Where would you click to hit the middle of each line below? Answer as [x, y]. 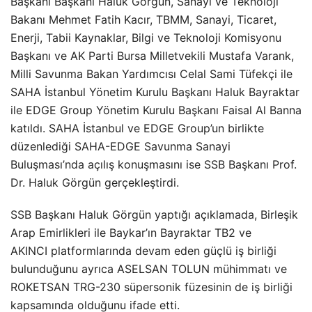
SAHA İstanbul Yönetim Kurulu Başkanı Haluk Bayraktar [155, 92]
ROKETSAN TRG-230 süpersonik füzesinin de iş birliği [151, 287]
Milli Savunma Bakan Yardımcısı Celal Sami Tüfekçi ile [151, 73]
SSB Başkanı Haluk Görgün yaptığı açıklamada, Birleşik [154, 214]
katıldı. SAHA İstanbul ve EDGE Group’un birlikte [137, 128]
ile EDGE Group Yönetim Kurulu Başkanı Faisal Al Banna [156, 110]
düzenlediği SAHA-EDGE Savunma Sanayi [120, 146]
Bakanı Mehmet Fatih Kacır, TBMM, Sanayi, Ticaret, [143, 19]
